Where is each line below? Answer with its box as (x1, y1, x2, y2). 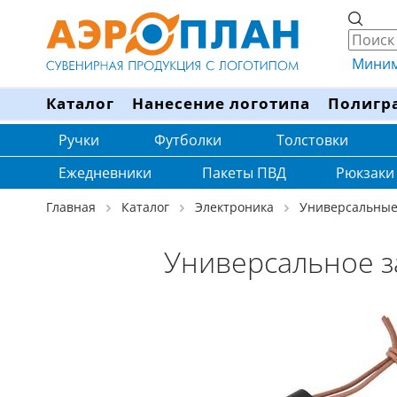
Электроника (195, 198, 274, 215)
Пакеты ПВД (201, 163, 286, 183)
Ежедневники (58, 163, 152, 183)
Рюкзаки (336, 163, 394, 183)
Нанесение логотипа (132, 93, 310, 113)
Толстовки (276, 130, 348, 150)
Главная (46, 198, 96, 215)
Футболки (154, 130, 222, 150)
